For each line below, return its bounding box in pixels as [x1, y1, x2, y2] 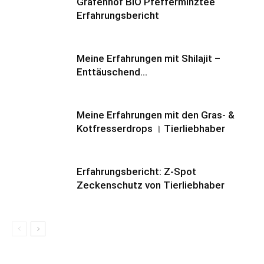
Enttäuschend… [77, 66, 147, 78]
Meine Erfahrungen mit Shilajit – [77, 52, 220, 65]
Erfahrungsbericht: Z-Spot [77, 166, 196, 178]
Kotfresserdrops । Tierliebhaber [77, 123, 225, 135]
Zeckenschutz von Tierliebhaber [77, 179, 225, 192]
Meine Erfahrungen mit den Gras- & [77, 109, 235, 121]
